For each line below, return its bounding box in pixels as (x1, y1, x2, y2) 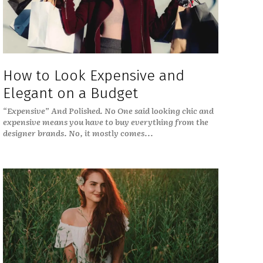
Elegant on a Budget (2, 85, 138, 103)
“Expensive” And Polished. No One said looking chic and (2, 104, 214, 117)
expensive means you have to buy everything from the (2, 116, 208, 128)
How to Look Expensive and (2, 67, 184, 85)
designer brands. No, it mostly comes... (2, 127, 153, 139)
